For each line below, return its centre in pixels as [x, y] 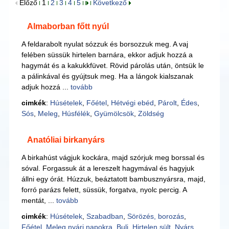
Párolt [167, 103]
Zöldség [151, 113]
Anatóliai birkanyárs [66, 140]
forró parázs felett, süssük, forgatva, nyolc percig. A [104, 190]
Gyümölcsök [114, 113]
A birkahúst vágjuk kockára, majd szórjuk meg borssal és [113, 157]
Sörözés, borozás [155, 216]
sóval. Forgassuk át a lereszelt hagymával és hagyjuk [108, 168]
